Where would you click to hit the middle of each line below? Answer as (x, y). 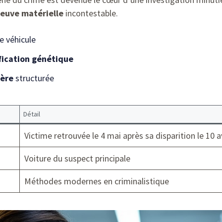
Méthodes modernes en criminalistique (97, 181)
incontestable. (91, 13)
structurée (34, 78)
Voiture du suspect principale (77, 159)
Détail (32, 114)
